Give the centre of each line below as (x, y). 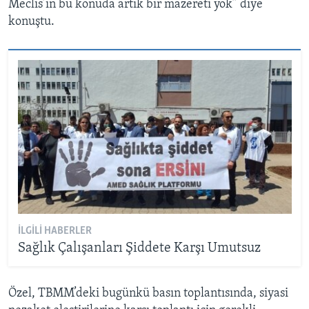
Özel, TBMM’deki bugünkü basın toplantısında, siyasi (148, 294)
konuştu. (31, 22)
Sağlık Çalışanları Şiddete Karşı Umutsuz (139, 248)
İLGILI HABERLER (54, 231)
